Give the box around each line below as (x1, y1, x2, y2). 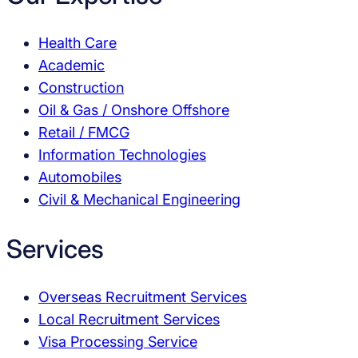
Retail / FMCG (38, 124, 129, 141)
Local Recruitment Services (38, 311, 220, 328)
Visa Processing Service (38, 333, 197, 351)
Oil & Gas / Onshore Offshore (38, 101, 229, 119)
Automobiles (38, 169, 121, 186)
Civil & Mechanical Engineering (38, 191, 241, 209)
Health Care (38, 34, 117, 52)
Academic (38, 57, 105, 74)
